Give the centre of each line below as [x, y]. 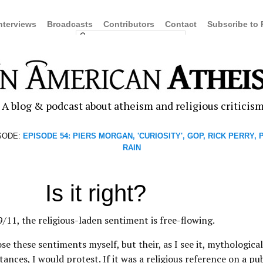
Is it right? [96, 193]
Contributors [129, 24]
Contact [181, 24]
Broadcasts [70, 24]
